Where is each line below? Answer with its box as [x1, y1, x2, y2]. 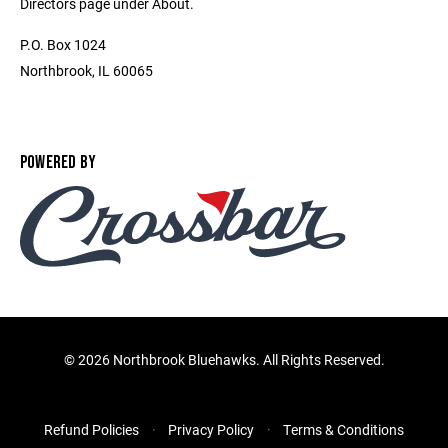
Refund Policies [44, 420, 139, 440]
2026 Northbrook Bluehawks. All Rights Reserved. [77, 350, 385, 370]
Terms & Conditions [283, 420, 404, 440]
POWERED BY [20, 152, 97, 173]
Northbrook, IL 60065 [20, 61, 153, 80]
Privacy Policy [168, 420, 254, 440]
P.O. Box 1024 [20, 35, 106, 54]
